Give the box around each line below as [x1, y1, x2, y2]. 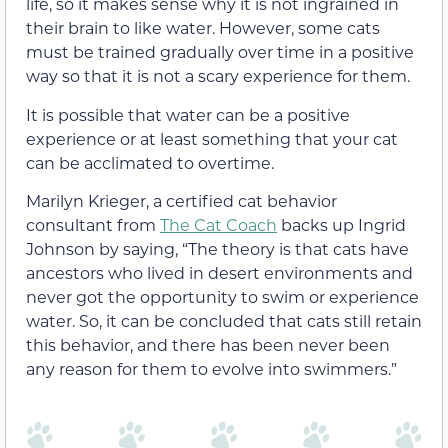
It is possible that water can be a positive [26, 103, 350, 125]
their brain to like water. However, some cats [26, 17, 380, 39]
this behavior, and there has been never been [26, 334, 390, 356]
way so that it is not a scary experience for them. [26, 65, 410, 87]
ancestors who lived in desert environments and [26, 262, 413, 284]
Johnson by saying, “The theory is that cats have [26, 238, 409, 260]
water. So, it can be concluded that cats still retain [26, 310, 422, 332]
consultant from [26, 214, 160, 236]
